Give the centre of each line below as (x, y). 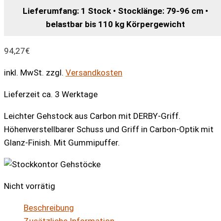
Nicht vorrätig (30, 186)
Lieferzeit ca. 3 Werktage (51, 94)
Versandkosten (94, 72)
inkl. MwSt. (24, 72)
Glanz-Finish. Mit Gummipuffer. (62, 142)
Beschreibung (49, 207)
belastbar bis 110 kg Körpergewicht (115, 24)
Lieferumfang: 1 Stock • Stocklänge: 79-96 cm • (115, 11)
